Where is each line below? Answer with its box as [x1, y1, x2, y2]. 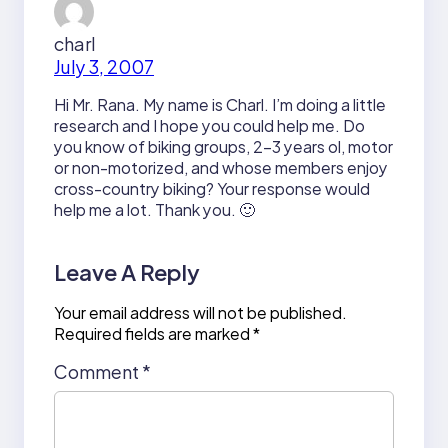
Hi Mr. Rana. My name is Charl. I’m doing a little [54, 93, 386, 115]
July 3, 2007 [54, 54, 154, 78]
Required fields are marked [54, 322, 253, 344]
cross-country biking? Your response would [54, 177, 370, 199]
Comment [54, 359, 142, 383]
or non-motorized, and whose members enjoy [54, 156, 388, 178]
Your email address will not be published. [54, 301, 347, 323]
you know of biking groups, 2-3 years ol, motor [54, 135, 393, 157]
